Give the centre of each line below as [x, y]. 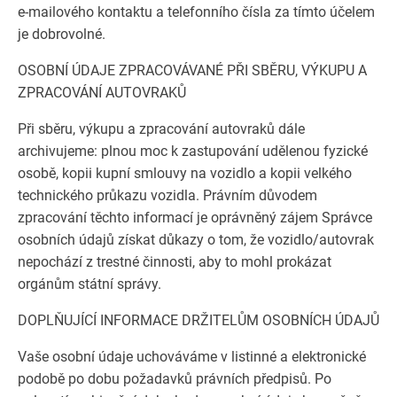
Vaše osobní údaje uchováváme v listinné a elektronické [192, 357]
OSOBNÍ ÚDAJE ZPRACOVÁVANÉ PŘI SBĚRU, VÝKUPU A [192, 70]
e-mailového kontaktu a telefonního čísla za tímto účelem [196, 12]
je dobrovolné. [62, 34]
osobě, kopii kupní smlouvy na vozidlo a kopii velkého [185, 173]
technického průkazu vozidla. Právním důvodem [167, 195]
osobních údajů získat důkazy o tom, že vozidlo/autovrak [196, 240]
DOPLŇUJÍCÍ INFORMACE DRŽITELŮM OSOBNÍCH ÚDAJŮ [198, 320]
